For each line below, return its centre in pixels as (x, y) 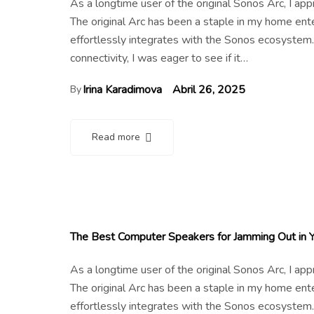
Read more (116, 137)
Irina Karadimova (122, 89)
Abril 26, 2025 (209, 89)
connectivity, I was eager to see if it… (159, 58)
